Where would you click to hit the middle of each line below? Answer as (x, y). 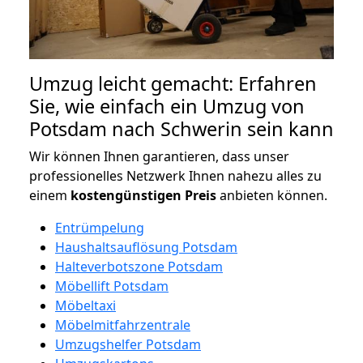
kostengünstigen (126, 196)
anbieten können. (272, 196)
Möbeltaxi (85, 306)
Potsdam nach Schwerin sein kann (181, 129)
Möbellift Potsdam (112, 286)
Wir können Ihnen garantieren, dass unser (159, 157)
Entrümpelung (100, 228)
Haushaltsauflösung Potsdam (146, 248)
